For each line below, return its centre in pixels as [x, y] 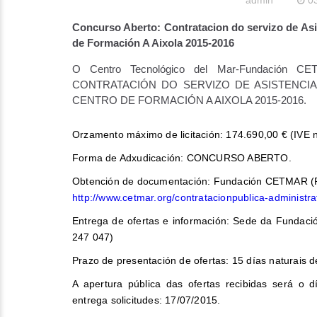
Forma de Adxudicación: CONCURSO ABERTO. [182, 158]
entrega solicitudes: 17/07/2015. [146, 300]
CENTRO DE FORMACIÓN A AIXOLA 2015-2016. [189, 100]
